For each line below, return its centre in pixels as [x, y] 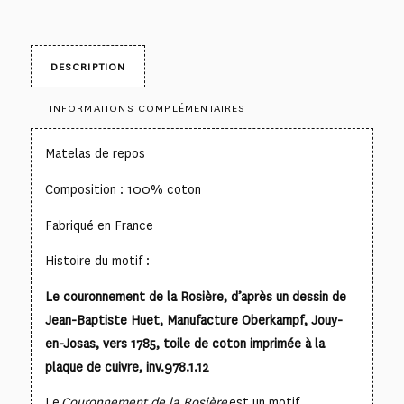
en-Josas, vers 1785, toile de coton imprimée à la [184, 344]
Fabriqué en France [99, 225]
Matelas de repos [95, 154]
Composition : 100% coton [123, 189]
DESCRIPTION [88, 67]
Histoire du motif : [97, 262]
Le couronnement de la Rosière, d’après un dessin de [195, 297]
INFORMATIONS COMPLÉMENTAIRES [147, 109]
